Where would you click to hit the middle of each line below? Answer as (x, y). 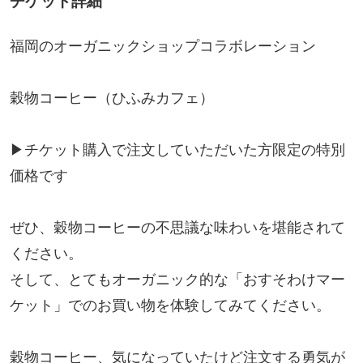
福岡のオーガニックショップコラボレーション (162, 46)
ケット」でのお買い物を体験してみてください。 (170, 305)
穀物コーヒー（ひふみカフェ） (111, 98)
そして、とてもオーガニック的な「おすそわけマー (177, 279)
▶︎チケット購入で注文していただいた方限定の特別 (177, 149)
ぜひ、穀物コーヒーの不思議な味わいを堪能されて (177, 227)
